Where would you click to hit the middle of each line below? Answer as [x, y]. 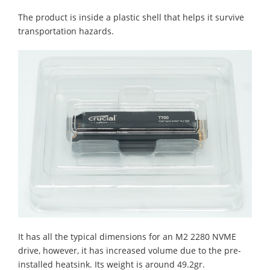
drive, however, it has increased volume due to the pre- [130, 250]
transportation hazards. [66, 31]
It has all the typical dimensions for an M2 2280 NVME [127, 236]
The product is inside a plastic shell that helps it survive [131, 17]
